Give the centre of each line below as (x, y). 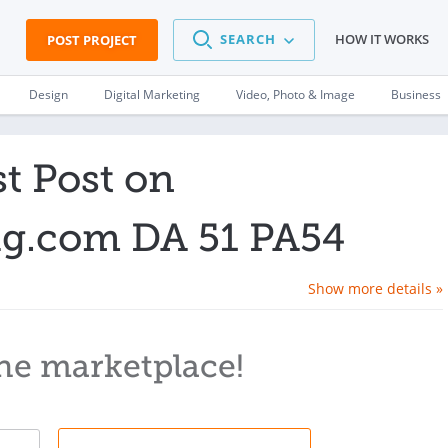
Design (48, 94)
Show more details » (375, 288)
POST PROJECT (92, 40)
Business (416, 94)
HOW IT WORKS (382, 39)
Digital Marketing (152, 94)
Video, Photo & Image (295, 94)
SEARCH (248, 39)
